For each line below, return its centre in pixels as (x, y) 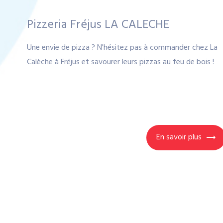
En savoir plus (179, 138)
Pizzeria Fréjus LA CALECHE (98, 25)
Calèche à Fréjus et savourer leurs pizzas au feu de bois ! (120, 62)
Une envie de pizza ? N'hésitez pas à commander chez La (122, 48)
